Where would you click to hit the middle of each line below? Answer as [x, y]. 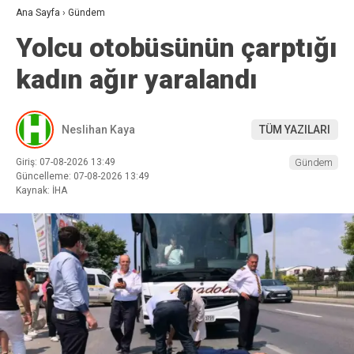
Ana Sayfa [38, 13]
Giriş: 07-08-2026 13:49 [66, 162]
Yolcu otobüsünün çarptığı [177, 48]
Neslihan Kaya [98, 129]
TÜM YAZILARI [295, 129]
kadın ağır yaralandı [137, 79]
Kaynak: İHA [41, 191]
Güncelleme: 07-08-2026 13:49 [83, 177]
